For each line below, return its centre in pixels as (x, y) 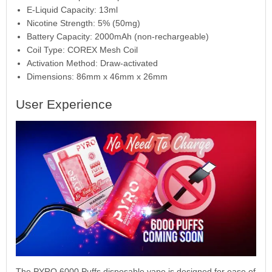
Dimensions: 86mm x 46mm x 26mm (97, 77)
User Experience (64, 104)
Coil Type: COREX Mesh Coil (82, 50)
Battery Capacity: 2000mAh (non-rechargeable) (117, 37)
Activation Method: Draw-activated (92, 63)
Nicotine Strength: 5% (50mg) (83, 23)
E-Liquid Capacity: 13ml (72, 10)
